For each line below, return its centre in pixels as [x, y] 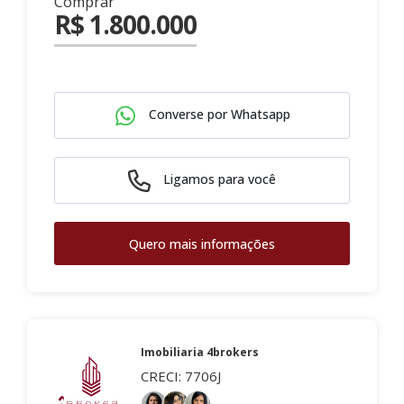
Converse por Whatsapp [218, 115]
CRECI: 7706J [181, 376]
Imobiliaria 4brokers [200, 353]
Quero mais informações [202, 243]
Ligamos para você [218, 179]
